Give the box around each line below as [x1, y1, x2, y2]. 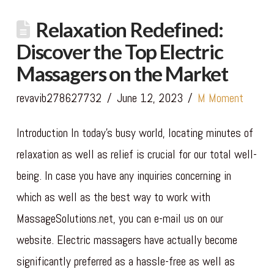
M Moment [198, 90, 244, 106]
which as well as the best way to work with [16, 189, 210, 205]
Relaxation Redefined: [35, 17, 223, 42]
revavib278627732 [16, 90, 102, 106]
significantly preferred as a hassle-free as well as [16, 253, 235, 269]
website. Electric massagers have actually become [16, 232, 237, 248]
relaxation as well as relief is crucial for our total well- [16, 146, 257, 162]
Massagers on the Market [16, 61, 229, 86]
